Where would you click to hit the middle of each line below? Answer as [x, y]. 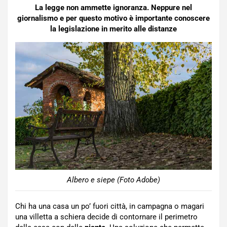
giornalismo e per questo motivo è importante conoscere [113, 18]
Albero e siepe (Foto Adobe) [113, 180]
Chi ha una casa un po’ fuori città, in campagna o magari [110, 206]
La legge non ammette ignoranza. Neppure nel [113, 8]
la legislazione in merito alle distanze [113, 29]
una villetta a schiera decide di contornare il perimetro [106, 217]
